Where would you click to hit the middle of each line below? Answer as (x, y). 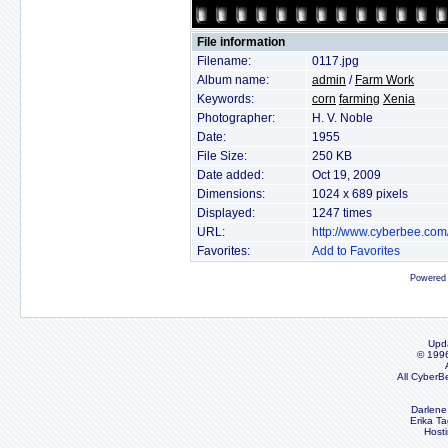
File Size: (222, 156)
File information (241, 42)
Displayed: (226, 213)
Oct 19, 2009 (346, 175)
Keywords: (225, 99)
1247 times (342, 213)
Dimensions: (231, 194)
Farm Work (384, 80)
